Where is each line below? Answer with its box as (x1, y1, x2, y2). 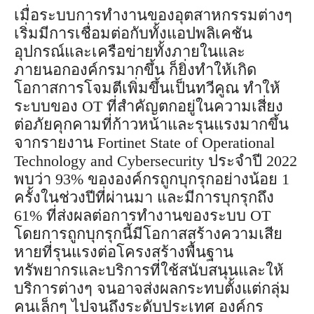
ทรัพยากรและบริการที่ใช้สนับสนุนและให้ (14, 261, 284, 279)
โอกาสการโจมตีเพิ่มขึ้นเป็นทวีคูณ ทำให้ (14, 78, 280, 97)
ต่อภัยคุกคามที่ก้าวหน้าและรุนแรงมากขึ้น (14, 115, 289, 133)
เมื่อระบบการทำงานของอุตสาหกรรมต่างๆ (14, 6, 292, 24)
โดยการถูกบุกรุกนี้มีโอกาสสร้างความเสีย (14, 224, 282, 243)
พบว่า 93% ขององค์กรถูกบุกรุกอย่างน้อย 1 (14, 170, 289, 188)
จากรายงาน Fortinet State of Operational (14, 133, 275, 151)
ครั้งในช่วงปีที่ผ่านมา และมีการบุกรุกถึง (14, 188, 274, 206)
